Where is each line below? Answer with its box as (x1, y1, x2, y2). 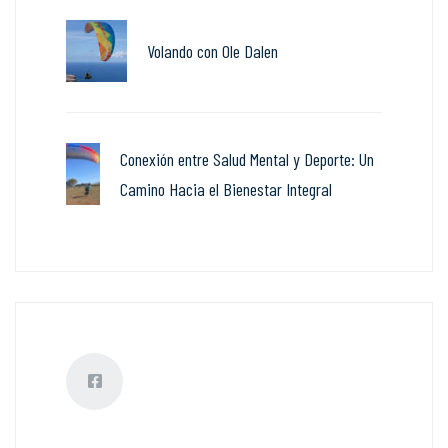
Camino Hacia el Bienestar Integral (120, 177, 332, 200)
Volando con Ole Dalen (147, 39, 278, 62)
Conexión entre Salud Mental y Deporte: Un (120, 147, 374, 170)
